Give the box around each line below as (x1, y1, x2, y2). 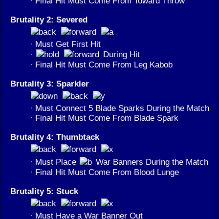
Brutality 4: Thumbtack (10, 132, 99, 142)
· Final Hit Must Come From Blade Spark (30, 113, 178, 123)
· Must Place (30, 157, 79, 167)
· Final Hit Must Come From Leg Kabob (30, 60, 173, 70)
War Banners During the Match (93, 157, 208, 167)
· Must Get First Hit (30, 39, 101, 49)
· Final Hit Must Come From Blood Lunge (30, 167, 179, 177)
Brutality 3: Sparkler (10, 79, 89, 89)
